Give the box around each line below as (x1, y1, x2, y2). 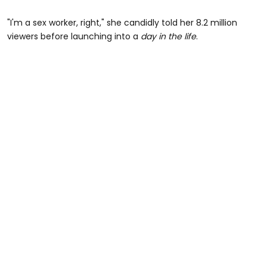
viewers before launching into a (7, 30, 141, 42)
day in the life (141, 30, 196, 42)
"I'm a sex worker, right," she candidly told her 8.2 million (7, 16, 237, 29)
